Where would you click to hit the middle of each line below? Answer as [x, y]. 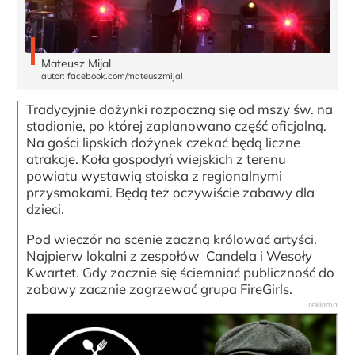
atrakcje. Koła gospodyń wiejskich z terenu [157, 159]
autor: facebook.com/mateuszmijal [112, 76]
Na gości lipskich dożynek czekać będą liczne [164, 143]
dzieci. [46, 209]
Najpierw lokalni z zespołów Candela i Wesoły [170, 255]
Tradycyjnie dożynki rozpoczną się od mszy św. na [180, 109]
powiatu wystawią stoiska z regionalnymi [155, 176]
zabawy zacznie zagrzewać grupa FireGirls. [161, 288]
